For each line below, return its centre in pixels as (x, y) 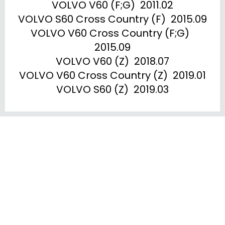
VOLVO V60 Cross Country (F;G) (110, 33)
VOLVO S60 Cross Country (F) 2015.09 (113, 19)
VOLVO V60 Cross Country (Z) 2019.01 (113, 75)
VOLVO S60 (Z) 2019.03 (113, 89)
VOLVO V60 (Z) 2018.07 (113, 61)
